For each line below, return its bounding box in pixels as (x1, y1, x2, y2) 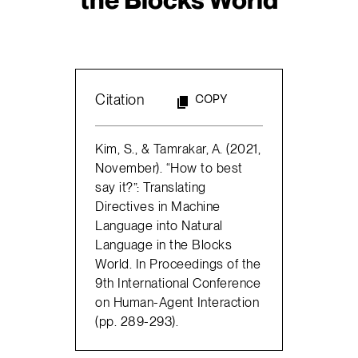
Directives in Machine (95, 197, 221, 214)
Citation (95, 91, 145, 109)
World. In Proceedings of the (95, 255, 261, 272)
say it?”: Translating (95, 178, 206, 195)
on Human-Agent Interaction (95, 293, 260, 310)
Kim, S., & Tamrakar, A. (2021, (95, 140, 261, 157)
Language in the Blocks (95, 236, 233, 253)
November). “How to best (95, 159, 243, 176)
